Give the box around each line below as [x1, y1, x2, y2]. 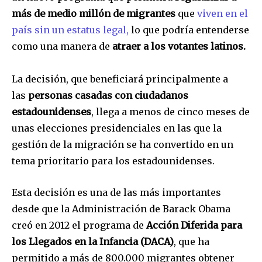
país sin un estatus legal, [12, 23, 131, 36]
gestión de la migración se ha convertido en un [12, 138, 233, 150]
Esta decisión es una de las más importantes [12, 186, 221, 198]
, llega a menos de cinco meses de [91, 105, 250, 118]
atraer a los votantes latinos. [112, 40, 246, 52]
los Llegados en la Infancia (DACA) [12, 235, 174, 247]
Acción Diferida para [144, 219, 242, 231]
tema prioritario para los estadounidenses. [12, 154, 215, 167]
